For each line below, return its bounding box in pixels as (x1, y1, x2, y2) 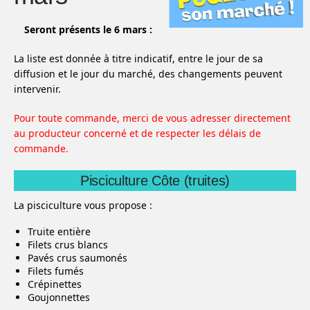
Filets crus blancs (28, 238, 108, 251)
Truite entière (28, 225, 91, 238)
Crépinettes (28, 277, 82, 291)
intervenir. (14, 82, 61, 95)
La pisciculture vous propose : (14, 199, 152, 212)
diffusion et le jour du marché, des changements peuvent (14, 67, 282, 80)
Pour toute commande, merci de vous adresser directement (14, 111, 291, 125)
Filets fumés (28, 264, 84, 277)
